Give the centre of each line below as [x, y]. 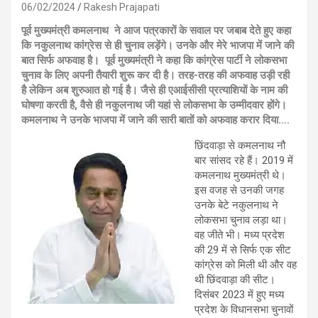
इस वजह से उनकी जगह [239, 190]
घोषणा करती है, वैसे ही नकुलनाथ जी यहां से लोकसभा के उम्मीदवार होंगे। [154, 105]
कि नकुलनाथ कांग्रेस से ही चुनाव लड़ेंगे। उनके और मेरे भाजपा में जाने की [158, 45]
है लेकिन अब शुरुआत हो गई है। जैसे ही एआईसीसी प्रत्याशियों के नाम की [154, 90]
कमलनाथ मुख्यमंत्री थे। [240, 175]
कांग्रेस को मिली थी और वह [246, 265]
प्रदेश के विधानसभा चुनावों [244, 309]
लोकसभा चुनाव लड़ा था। [241, 220]
